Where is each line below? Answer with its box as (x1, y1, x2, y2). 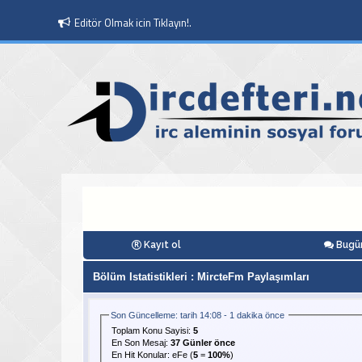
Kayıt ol (143, 238, 181, 250)
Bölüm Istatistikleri (92, 270, 187, 283)
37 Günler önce (170, 337, 235, 347)
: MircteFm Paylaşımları (187, 270, 309, 283)
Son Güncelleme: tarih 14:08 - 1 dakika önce (110, 309, 287, 320)
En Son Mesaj (111, 337, 166, 347)
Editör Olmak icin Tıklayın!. (74, 15, 192, 31)
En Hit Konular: (111, 349, 172, 360)
